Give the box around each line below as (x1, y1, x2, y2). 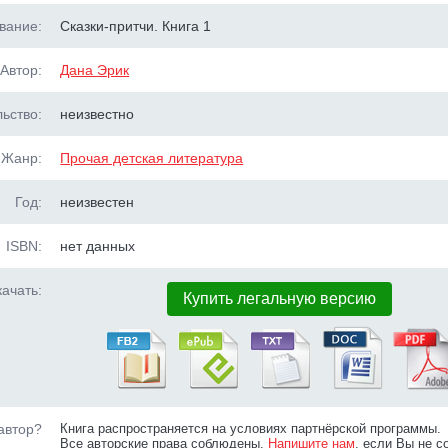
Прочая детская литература (60, 150, 244, 166)
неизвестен (60, 194, 135, 210)
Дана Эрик (60, 62, 130, 78)
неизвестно (60, 106, 135, 122)
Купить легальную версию (182, 290, 376, 307)
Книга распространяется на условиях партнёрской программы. (60, 421, 442, 436)
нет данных (60, 238, 136, 254)
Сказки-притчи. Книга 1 (60, 18, 212, 34)
